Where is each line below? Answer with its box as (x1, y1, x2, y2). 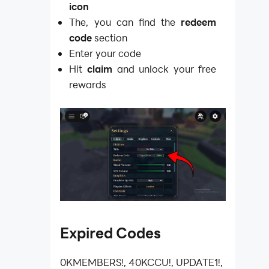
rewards (69, 78, 107, 91)
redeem (181, 16, 217, 29)
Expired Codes (59, 223, 161, 243)
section (92, 31, 128, 44)
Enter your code (69, 47, 142, 60)
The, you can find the (69, 16, 181, 29)
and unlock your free (116, 62, 217, 76)
